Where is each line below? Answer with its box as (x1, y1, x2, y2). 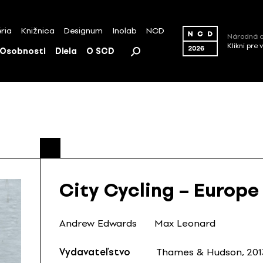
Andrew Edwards (59, 218, 137, 230)
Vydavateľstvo (59, 247, 130, 258)
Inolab (112, 25, 137, 36)
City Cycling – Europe (59, 179, 259, 202)
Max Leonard (154, 218, 215, 230)
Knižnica (21, 25, 55, 36)
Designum (64, 25, 103, 36)
